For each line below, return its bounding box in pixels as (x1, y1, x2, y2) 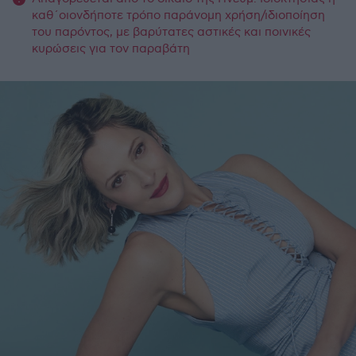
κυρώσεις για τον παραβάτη (32, 41, 190, 56)
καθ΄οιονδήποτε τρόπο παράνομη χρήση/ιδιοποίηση (32, 8, 325, 22)
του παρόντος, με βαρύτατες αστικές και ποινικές (32, 25, 311, 39)
